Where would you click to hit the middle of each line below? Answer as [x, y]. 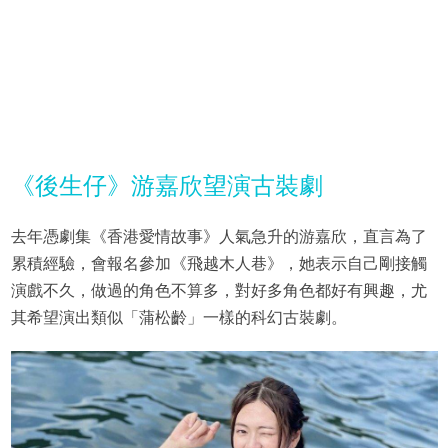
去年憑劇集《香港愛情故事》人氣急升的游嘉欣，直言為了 [218, 236]
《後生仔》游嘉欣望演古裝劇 [166, 185]
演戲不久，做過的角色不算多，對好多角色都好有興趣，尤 [218, 290]
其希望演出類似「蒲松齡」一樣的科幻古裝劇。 [178, 317]
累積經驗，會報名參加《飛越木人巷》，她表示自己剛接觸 [218, 263]
